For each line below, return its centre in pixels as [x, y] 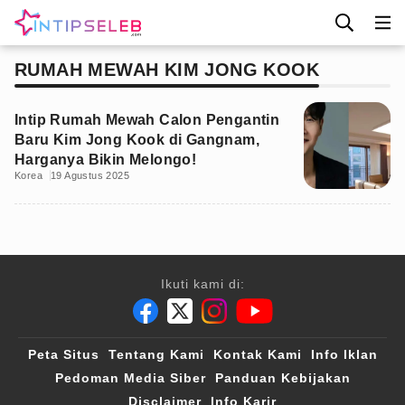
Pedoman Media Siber [130, 378]
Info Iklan [344, 354]
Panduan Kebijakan [283, 378]
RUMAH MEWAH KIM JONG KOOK [167, 70]
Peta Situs [63, 354]
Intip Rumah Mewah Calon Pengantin [147, 120]
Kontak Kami [257, 354]
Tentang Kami [156, 354]
